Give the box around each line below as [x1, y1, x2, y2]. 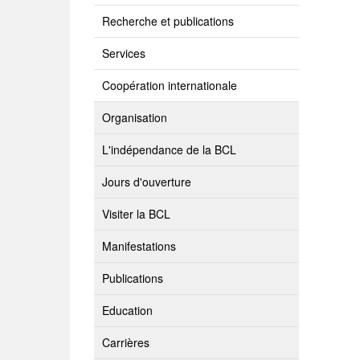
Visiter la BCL [102, 206, 170, 222]
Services [102, 45, 145, 61]
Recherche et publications [102, 13, 234, 29]
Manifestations [102, 238, 176, 254]
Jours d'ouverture [102, 174, 191, 190]
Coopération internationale [102, 77, 237, 93]
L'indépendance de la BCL [102, 141, 236, 157]
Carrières [102, 334, 149, 350]
